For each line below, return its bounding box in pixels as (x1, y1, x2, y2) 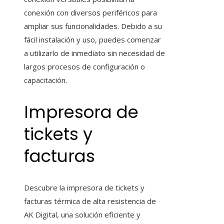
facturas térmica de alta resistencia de (24, 196, 156, 206)
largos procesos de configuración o (24, 61, 145, 71)
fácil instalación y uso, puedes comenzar (24, 34, 161, 44)
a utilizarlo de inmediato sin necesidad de (24, 47, 165, 58)
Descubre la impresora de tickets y (24, 182, 144, 193)
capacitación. (24, 74, 67, 85)
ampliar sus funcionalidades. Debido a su (24, 20, 162, 31)
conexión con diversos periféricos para (24, 7, 157, 17)
